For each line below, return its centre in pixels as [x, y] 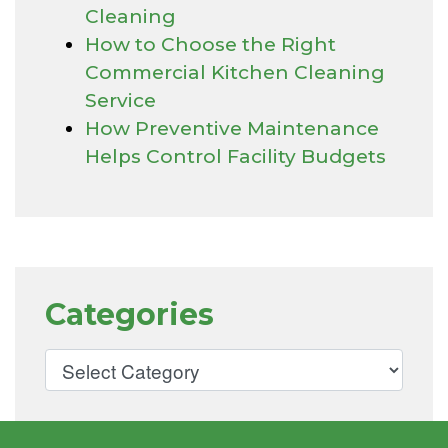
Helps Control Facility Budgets [235, 156]
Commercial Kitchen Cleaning [235, 72]
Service [120, 100]
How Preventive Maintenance [232, 128]
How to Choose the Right [210, 44]
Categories [129, 314]
